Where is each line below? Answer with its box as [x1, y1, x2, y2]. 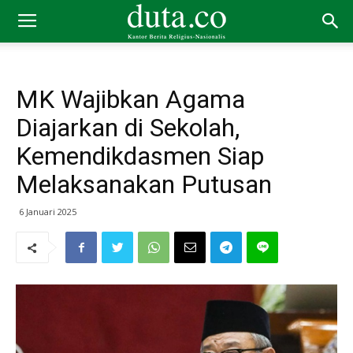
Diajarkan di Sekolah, [16, 113, 240, 143]
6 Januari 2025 [19, 206, 76, 217]
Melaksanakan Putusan [16, 169, 272, 199]
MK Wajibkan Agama [16, 84, 245, 114]
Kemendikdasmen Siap [16, 141, 264, 171]
